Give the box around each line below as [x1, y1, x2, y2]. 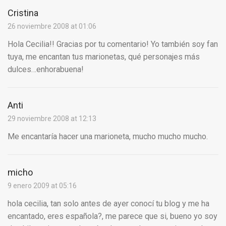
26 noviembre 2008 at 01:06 [8, 22, 96, 31]
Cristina [8, 8, 38, 19]
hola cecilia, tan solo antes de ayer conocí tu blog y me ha [8, 199, 209, 209]
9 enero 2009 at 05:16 [8, 182, 77, 190]
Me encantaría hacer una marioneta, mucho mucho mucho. [8, 132, 208, 142]
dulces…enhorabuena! [8, 65, 84, 75]
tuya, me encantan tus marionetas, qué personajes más [8, 52, 200, 62]
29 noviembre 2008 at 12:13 [8, 115, 96, 123]
